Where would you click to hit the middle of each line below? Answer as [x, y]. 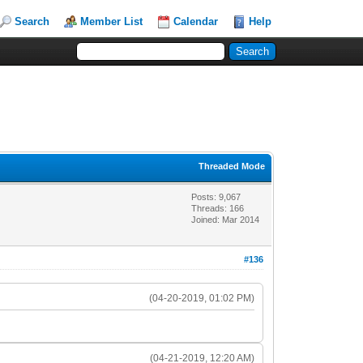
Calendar [196, 21]
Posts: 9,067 [216, 196]
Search [32, 21]
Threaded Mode [232, 166]
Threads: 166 [218, 208]
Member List [112, 21]
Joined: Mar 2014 [226, 219]
